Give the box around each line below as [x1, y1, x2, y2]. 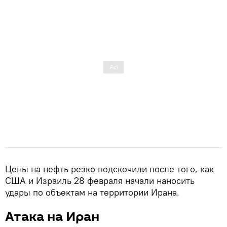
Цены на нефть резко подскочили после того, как [5, 163, 214, 175]
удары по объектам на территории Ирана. [5, 186, 179, 198]
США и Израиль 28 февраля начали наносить [5, 174, 195, 186]
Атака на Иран [5, 207, 99, 226]
